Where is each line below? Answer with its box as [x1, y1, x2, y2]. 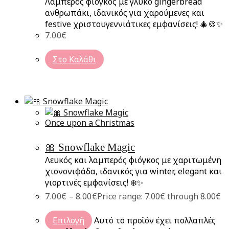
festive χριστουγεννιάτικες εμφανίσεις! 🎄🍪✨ [45, 18, 223, 30]
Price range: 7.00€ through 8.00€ [97, 190, 221, 202]
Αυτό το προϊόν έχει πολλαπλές [94, 214, 216, 226]
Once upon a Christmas [45, 117, 134, 128]
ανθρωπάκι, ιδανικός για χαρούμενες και [45, 7, 204, 18]
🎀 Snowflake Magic [45, 141, 135, 153]
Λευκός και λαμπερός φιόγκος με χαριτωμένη [45, 154, 221, 166]
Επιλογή [53, 214, 84, 226]
